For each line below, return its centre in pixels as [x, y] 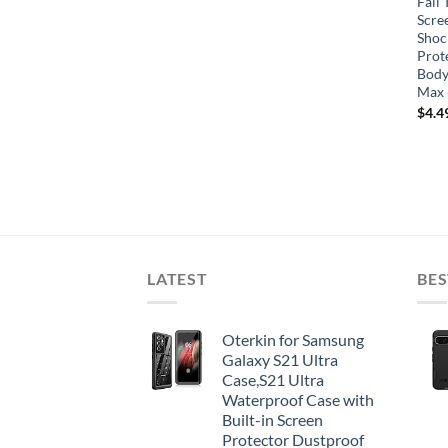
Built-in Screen [272, 420]
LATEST [177, 278]
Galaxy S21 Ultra [280, 360]
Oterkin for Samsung [293, 340]
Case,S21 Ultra [273, 380]
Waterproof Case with [298, 400]
